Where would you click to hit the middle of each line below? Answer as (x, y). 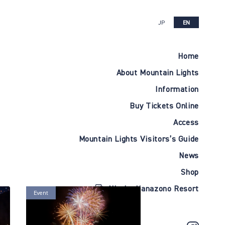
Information (177, 89)
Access (186, 123)
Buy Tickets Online (164, 106)
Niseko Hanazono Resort (153, 189)
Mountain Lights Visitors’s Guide (139, 139)
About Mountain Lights (157, 73)
